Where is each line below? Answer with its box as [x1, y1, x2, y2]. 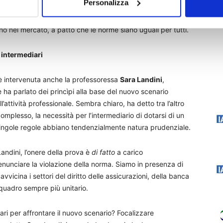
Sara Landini [120, 75, 162, 84]
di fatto [92, 148, 115, 156]
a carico [115, 148, 143, 156]
